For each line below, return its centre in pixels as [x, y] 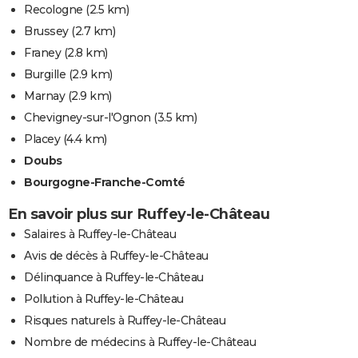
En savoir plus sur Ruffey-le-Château [139, 215]
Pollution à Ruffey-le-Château [104, 299]
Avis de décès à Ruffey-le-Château [116, 256]
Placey [42, 139]
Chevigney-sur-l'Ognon [88, 118]
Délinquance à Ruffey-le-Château [114, 278]
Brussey [46, 32]
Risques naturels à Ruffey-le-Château [125, 321]
